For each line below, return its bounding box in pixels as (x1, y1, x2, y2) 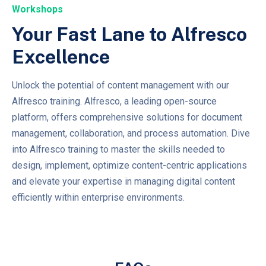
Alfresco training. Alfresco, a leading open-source (12, 95, 217, 107)
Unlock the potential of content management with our (12, 79, 229, 91)
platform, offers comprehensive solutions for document (12, 111, 242, 123)
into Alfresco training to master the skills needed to (12, 143, 225, 155)
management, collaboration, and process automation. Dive (12, 127, 250, 139)
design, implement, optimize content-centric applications (12, 159, 247, 171)
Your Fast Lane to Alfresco (12, 23, 247, 45)
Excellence (12, 45, 110, 68)
